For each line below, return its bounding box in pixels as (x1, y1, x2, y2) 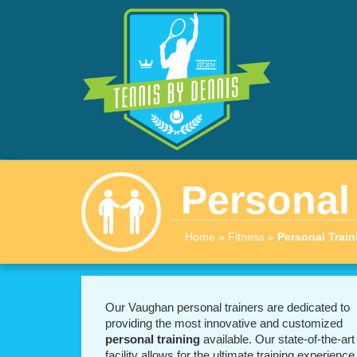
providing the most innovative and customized (105, 316, 343, 330)
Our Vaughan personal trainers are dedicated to (105, 300, 350, 314)
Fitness (228, 230, 265, 243)
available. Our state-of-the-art (203, 332, 355, 346)
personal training (105, 332, 203, 346)
